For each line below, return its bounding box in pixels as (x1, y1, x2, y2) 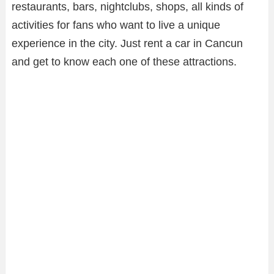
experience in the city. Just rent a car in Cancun (12, 37, 243, 50)
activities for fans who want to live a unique (12, 19, 220, 32)
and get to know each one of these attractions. (12, 56, 237, 68)
